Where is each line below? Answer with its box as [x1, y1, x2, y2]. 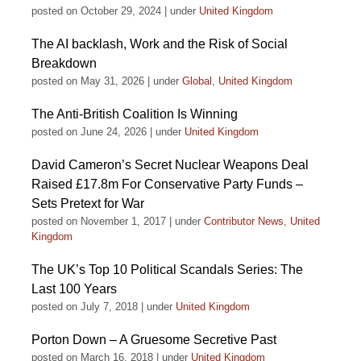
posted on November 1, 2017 [31, 215, 166, 227]
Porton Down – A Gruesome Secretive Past [31, 333, 276, 346]
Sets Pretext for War [31, 197, 144, 210]
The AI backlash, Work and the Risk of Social [31, 37, 288, 51]
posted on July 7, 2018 [31, 301, 138, 313]
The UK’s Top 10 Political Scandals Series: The [31, 263, 303, 276]
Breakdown [31, 56, 97, 70]
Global [182, 75, 212, 87]
